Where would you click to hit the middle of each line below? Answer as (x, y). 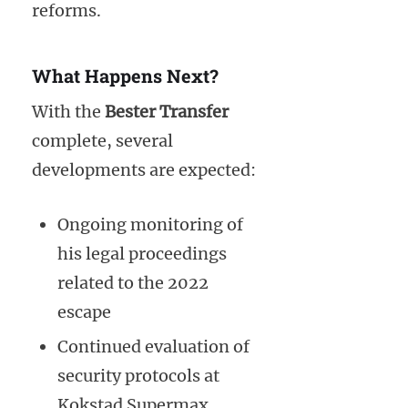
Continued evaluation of (153, 346)
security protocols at (138, 375)
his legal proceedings (142, 253)
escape (84, 311)
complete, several (102, 140)
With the (68, 111)
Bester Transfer (167, 111)
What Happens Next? (125, 76)
